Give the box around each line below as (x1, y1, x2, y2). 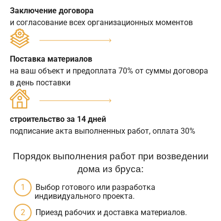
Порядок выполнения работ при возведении (12, 148, 209, 162)
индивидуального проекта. (35, 191, 135, 201)
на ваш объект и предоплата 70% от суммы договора (10, 66, 208, 76)
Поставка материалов (10, 54, 92, 64)
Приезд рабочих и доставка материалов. (36, 208, 187, 218)
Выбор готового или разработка (36, 183, 155, 192)
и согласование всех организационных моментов (10, 18, 193, 28)
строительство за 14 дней (10, 114, 106, 124)
